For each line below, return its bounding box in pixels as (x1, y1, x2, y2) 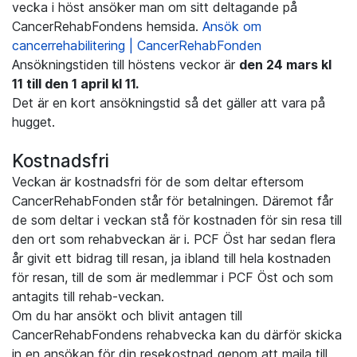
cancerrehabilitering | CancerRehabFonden (12, 37, 265, 54)
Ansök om (202, 18, 261, 35)
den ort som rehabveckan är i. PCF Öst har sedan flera (12, 231, 335, 248)
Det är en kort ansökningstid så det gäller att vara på (12, 95, 325, 112)
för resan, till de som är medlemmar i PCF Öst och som (12, 269, 333, 286)
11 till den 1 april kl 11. (12, 76, 139, 92)
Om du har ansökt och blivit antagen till (12, 308, 242, 324)
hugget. (12, 114, 55, 131)
